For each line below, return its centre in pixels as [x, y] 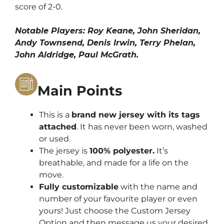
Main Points [80, 91]
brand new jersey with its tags [136, 115]
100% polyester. [122, 151]
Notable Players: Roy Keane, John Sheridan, [108, 31]
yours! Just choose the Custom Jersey [115, 211]
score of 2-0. [39, 7]
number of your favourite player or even [118, 199]
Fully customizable [79, 187]
